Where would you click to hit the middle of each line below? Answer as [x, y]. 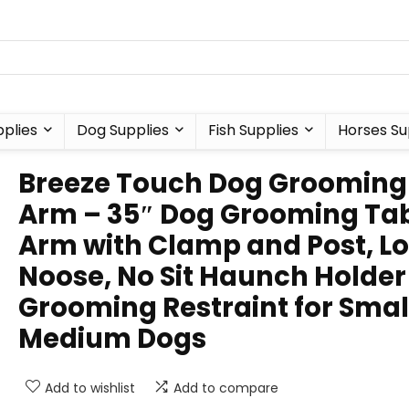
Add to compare [226, 388]
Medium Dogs [112, 339]
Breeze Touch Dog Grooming [213, 184]
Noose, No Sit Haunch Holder [212, 277]
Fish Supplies [253, 130]
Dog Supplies [122, 130]
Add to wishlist [90, 388]
